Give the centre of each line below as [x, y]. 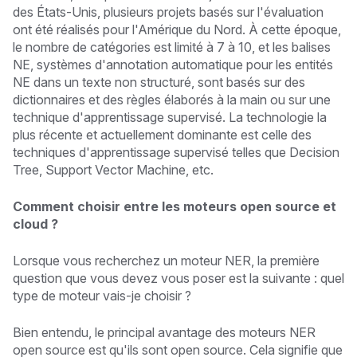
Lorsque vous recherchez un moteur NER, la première [166, 260]
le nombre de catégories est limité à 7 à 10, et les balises [172, 47]
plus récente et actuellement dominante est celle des [162, 134]
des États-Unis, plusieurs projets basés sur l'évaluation [168, 12]
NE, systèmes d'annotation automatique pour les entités [173, 64]
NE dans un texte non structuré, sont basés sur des [159, 82]
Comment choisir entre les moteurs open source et [175, 206]
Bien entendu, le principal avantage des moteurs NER [164, 332]
